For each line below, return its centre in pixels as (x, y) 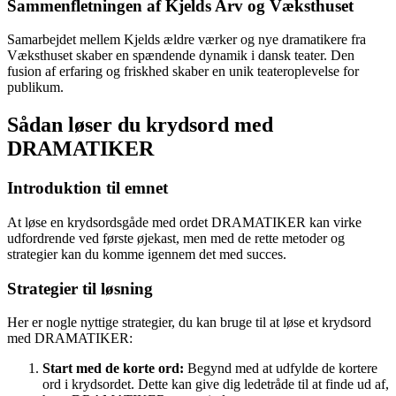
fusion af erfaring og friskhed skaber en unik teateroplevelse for (183, 72)
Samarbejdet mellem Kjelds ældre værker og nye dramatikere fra (187, 40)
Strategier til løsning (80, 288)
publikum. (35, 88)
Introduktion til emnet (88, 188)
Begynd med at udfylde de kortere (281, 369)
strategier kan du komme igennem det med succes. (147, 254)
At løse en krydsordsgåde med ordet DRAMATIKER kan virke (184, 222)
